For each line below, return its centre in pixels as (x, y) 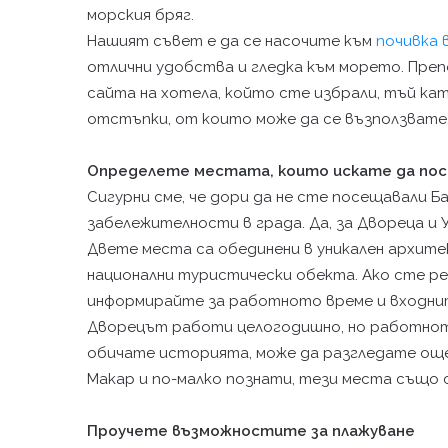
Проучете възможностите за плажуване (251, 431)
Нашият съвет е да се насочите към (231, 41)
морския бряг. (140, 15)
